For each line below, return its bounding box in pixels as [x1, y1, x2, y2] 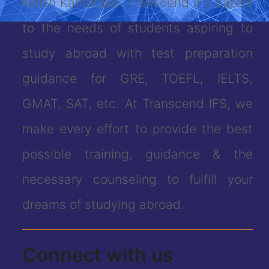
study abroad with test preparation [22, 46, 253, 61]
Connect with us [22, 243, 174, 267]
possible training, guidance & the [22, 147, 253, 162]
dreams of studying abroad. [22, 197, 185, 213]
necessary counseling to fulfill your [22, 172, 253, 187]
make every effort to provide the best [22, 121, 253, 137]
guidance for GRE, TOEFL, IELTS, [22, 71, 253, 86]
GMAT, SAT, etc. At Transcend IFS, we [22, 96, 253, 112]
